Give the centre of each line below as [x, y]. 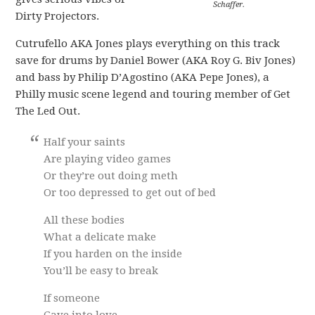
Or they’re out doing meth [111, 176]
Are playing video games [108, 159]
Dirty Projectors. [58, 16]
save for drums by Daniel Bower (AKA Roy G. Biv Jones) [156, 60]
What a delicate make [100, 237]
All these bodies [84, 220]
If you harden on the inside [113, 254]
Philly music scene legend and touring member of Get [153, 94]
